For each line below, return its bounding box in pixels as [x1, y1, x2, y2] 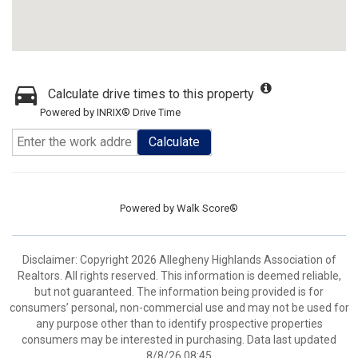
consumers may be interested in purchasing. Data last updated [22, 333, 336, 346]
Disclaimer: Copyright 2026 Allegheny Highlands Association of [22, 253, 336, 266]
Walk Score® [177, 202, 238, 214]
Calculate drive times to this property [48, 86, 254, 101]
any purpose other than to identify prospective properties [35, 317, 323, 330]
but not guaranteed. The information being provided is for [34, 285, 324, 298]
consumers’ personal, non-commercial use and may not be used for [9, 301, 349, 314]
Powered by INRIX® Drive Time [40, 106, 181, 118]
